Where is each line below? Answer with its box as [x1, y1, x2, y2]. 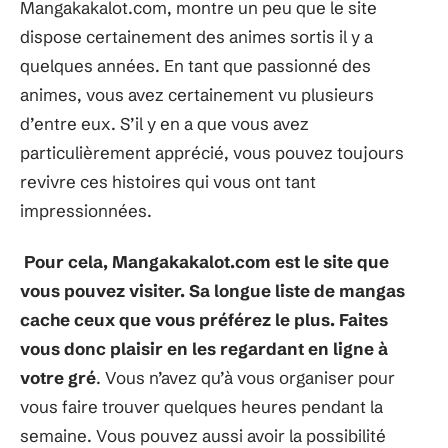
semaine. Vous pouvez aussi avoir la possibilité [20, 425, 386, 446]
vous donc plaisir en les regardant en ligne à [20, 338, 388, 359]
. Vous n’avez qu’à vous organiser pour [96, 367, 395, 388]
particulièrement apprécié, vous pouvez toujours [20, 141, 404, 163]
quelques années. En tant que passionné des [20, 54, 371, 76]
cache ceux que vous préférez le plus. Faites [20, 309, 388, 330]
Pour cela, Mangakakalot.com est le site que [20, 251, 389, 272]
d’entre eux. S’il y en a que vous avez [20, 112, 309, 134]
